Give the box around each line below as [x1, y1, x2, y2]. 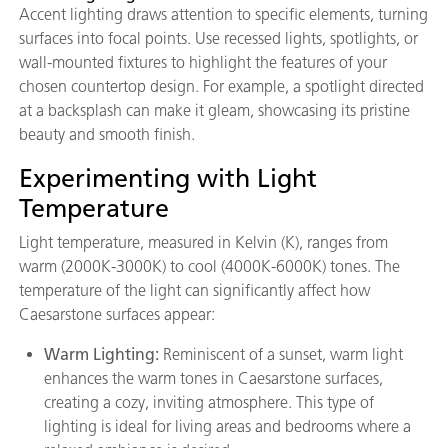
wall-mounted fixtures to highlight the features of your [19, 52, 387, 72]
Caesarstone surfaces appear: [19, 304, 215, 324]
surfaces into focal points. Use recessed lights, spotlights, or [19, 28, 418, 48]
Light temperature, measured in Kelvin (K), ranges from [19, 232, 388, 252]
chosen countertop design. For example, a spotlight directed [19, 76, 424, 96]
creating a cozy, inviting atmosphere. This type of [44, 392, 374, 412]
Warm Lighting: [44, 344, 163, 364]
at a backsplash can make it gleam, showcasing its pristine [19, 100, 410, 120]
